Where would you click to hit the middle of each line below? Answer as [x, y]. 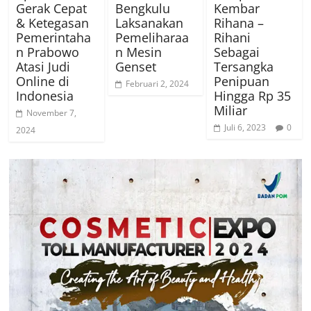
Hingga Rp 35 [252, 95]
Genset [135, 66]
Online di [43, 81]
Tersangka [243, 66]
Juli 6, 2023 [245, 127]
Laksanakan [149, 23]
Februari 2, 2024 [157, 83]
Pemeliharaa [152, 37]
